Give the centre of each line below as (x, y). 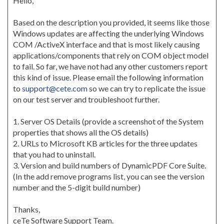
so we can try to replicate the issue (146, 88)
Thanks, (26, 209)
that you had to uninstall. (54, 154)
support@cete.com (55, 88)
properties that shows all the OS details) (81, 132)
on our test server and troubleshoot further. (86, 99)
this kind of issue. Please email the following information (108, 77)
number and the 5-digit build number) (77, 187)
